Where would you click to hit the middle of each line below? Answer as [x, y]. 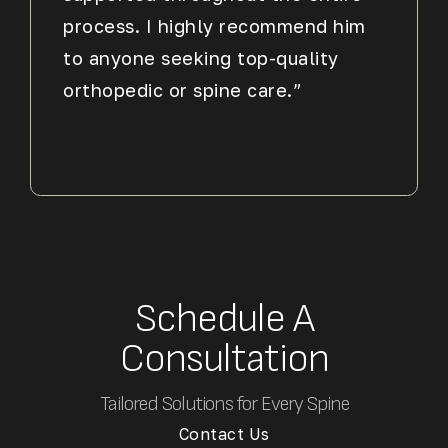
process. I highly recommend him [214, 25]
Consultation [224, 359]
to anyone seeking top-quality [201, 57]
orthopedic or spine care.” [183, 89]
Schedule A [224, 319]
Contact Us [224, 434]
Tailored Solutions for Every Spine [224, 404]
